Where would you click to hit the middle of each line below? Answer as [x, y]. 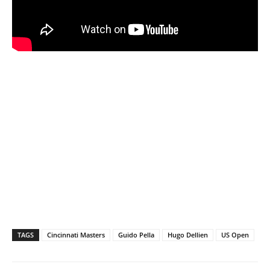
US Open [235, 235]
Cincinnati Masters [76, 235]
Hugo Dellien [188, 235]
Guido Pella [136, 235]
